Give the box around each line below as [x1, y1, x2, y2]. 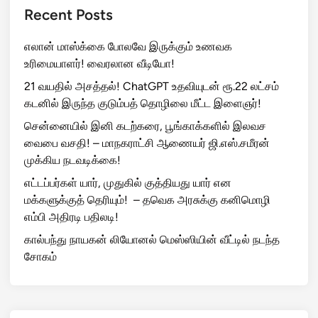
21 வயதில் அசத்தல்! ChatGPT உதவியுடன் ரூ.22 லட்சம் [24, 79, 279, 94]
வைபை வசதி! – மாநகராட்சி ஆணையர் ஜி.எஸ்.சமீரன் [24, 136, 270, 150]
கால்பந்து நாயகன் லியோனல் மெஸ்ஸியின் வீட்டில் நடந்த [24, 233, 280, 247]
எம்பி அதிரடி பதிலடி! [24, 210, 119, 224]
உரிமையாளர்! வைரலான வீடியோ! [24, 57, 175, 71]
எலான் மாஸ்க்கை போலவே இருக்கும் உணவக [24, 40, 232, 54]
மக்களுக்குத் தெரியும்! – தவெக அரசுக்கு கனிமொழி [24, 193, 270, 207]
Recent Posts [24, 6, 113, 24]
